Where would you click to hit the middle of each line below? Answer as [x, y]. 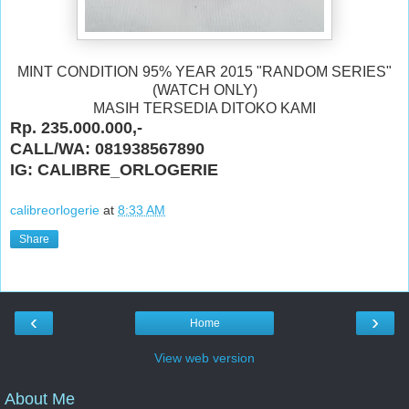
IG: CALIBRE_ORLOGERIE [114, 169]
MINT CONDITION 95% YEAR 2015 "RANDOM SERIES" [204, 71]
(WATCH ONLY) [204, 89]
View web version [204, 358]
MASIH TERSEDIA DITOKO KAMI [204, 108]
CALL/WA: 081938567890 [107, 148]
